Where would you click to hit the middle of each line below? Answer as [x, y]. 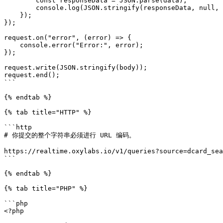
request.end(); [32, 75]
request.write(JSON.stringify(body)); [76, 67]
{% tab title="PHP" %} [46, 188]
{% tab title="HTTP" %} [48, 112]
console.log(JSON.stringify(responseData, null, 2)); [20, 8]
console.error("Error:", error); [12, 45]
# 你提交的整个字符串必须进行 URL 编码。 [70, 135]
